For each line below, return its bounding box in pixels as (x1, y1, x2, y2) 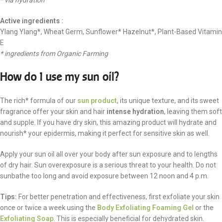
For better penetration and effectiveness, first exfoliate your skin (18, 193, 220, 201)
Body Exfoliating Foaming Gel (97, 204, 194, 212)
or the (194, 204, 214, 212)
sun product (77, 97, 117, 105)
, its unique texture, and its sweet (117, 97, 219, 105)
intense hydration (107, 108, 164, 115)
